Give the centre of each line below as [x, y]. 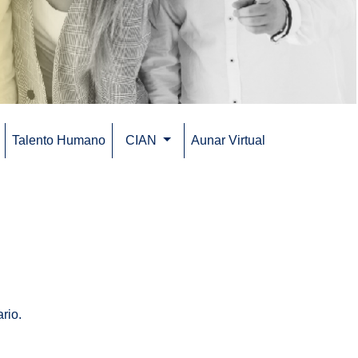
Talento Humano [59, 140]
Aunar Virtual [229, 140]
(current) [291, 140]
